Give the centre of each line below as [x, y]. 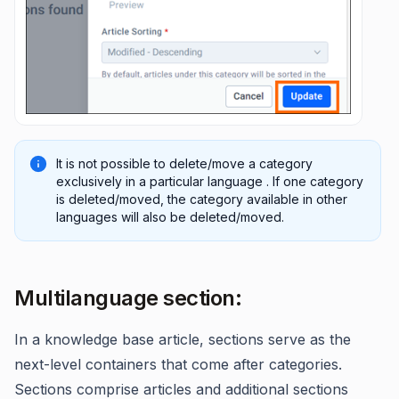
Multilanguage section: [128, 297]
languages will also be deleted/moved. [170, 216]
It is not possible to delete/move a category [184, 163]
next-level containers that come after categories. [178, 364]
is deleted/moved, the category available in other [202, 199]
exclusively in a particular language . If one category [210, 181]
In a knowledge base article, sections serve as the [183, 339]
